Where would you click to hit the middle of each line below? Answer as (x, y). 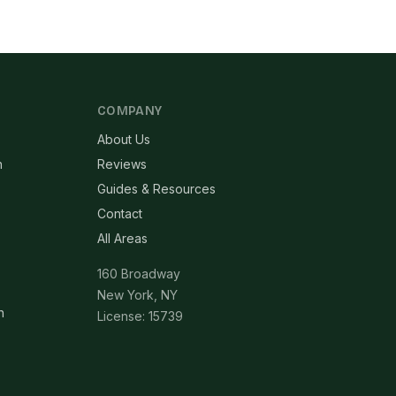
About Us (124, 139)
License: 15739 (140, 316)
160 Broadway (139, 274)
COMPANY (130, 111)
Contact (120, 213)
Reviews (122, 164)
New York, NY (137, 295)
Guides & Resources (156, 189)
